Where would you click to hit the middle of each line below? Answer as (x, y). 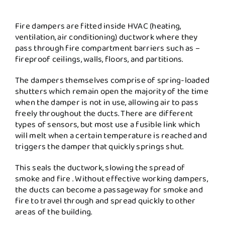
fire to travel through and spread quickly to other (105, 201)
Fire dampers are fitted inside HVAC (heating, (98, 26)
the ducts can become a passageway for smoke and (109, 190)
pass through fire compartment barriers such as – (107, 48)
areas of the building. (53, 212)
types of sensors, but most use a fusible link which (107, 125)
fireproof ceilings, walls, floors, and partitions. (99, 59)
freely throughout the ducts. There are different (104, 114)
